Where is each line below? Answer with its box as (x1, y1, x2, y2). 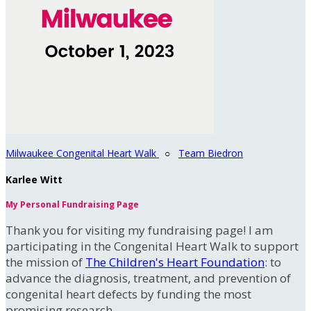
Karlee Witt (6, 172, 62, 186)
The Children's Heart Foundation (85, 254, 264, 271)
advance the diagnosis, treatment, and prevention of (6, 270, 291, 287)
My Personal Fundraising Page (6, 199, 139, 211)
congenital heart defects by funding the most (6, 286, 251, 303)
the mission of (6, 254, 85, 271)
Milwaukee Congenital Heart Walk (6, 146, 159, 160)
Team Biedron (178, 146, 243, 160)
